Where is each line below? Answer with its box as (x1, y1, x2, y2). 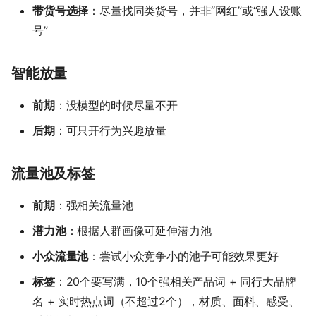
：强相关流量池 (54, 197, 133, 212)
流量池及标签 (11, 164, 95, 182)
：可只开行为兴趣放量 (54, 123, 167, 138)
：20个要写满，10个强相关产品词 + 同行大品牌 (54, 274, 296, 288)
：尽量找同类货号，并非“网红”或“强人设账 (88, 3, 302, 18)
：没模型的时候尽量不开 (54, 97, 178, 112)
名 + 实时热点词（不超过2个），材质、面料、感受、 (32, 293, 300, 308)
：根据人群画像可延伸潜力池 (66, 223, 212, 238)
